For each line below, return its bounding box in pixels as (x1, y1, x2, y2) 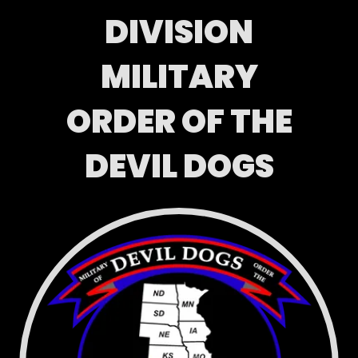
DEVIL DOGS (84, 144, 274, 189)
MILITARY (100, 54, 258, 99)
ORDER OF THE (66, 99, 292, 144)
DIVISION (105, 10, 253, 54)
